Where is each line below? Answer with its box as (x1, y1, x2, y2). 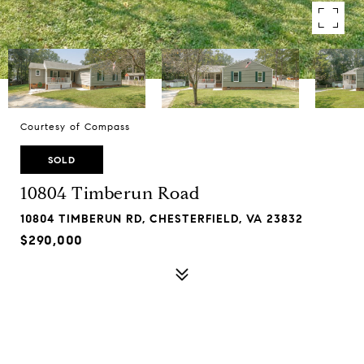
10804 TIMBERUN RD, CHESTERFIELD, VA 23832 (20, 212, 303, 226)
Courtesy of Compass (20, 120, 130, 132)
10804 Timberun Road (20, 183, 201, 204)
